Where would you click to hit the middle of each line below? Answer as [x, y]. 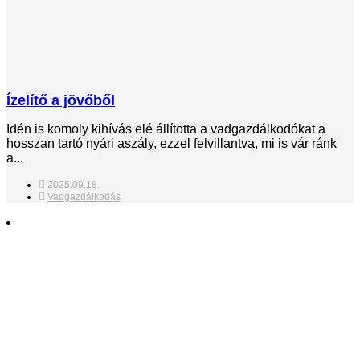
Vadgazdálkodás [84, 196]
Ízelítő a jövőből [61, 100]
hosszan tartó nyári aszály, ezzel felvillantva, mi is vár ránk [172, 143]
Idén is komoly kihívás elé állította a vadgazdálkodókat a [166, 129]
